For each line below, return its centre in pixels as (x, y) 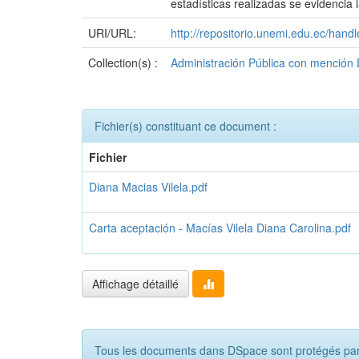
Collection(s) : (123, 62)
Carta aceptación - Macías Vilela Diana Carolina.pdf (220, 227)
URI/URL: (114, 32)
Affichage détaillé (135, 283)
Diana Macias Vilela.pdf (148, 186)
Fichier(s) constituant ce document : (186, 125)
